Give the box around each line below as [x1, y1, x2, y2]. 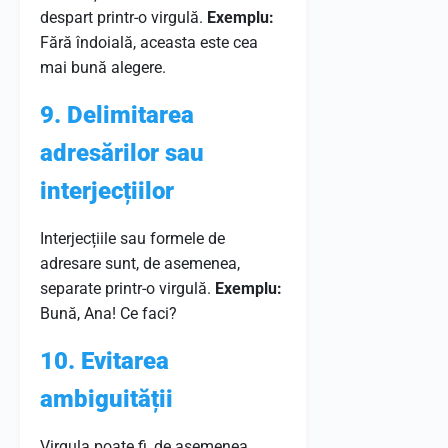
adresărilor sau [40, 139, 204, 167]
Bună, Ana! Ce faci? [40, 304, 177, 323]
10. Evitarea [40, 347, 169, 375]
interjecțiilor [40, 177, 174, 205]
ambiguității [40, 385, 173, 413]
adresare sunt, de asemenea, [40, 254, 240, 273]
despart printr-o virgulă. [40, 8, 207, 27]
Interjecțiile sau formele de [40, 229, 225, 248]
